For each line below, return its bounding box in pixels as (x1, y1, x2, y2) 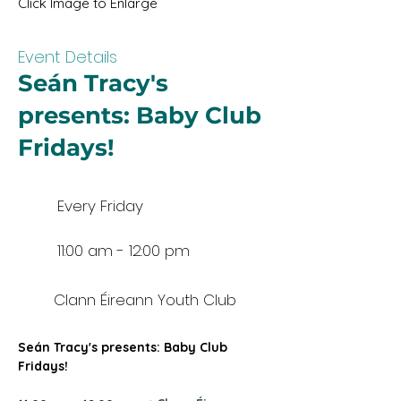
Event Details (18, 46, 117, 68)
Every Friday (57, 195, 143, 217)
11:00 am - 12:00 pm (57, 240, 190, 261)
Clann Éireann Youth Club (54, 289, 241, 311)
